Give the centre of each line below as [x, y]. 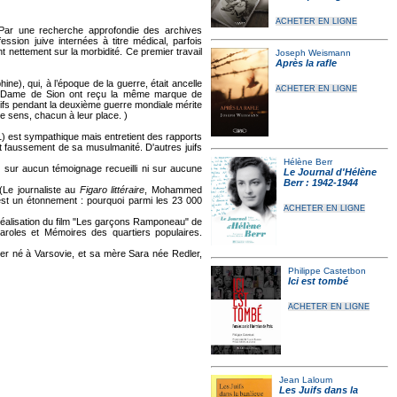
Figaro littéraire [112, 190]
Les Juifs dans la [318, 390]
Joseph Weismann [313, 53]
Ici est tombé [318, 281]
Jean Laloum [305, 380]
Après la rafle [306, 63]
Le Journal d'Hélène [330, 172]
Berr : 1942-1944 [320, 183]
